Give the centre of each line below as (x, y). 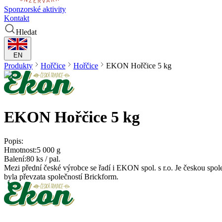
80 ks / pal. (43, 159)
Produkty (18, 66)
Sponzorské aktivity (35, 9)
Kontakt (17, 18)
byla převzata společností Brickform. (61, 176)
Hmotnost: (20, 150)
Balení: (15, 159)
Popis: (14, 141)
